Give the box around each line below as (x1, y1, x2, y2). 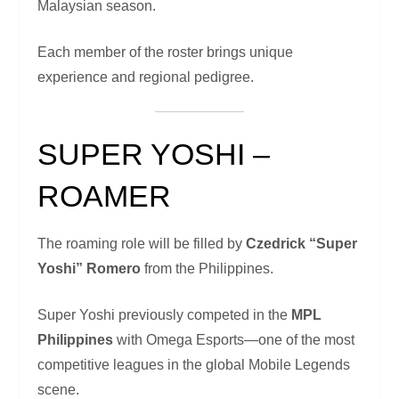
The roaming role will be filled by (37, 236, 247, 252)
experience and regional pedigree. (37, 69, 255, 85)
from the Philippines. (141, 261, 274, 277)
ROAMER (37, 179, 172, 214)
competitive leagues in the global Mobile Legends (37, 357, 351, 373)
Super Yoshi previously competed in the (37, 307, 292, 323)
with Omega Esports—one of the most (113, 332, 355, 348)
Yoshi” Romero (37, 261, 142, 277)
